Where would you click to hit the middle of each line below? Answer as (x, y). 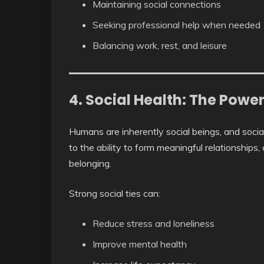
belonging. (90, 164)
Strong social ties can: (115, 194)
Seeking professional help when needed (176, 25)
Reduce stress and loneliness (154, 224)
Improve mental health (140, 244)
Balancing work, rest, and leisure (160, 46)
